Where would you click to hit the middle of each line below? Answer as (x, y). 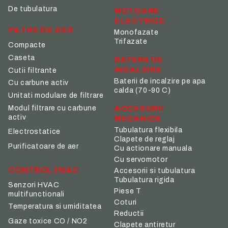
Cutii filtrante (33, 70)
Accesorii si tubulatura (155, 171)
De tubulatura (33, 9)
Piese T (128, 191)
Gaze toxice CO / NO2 (48, 221)
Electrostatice (34, 132)
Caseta (22, 58)
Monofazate (136, 33)
